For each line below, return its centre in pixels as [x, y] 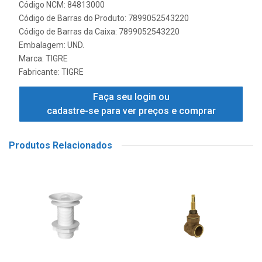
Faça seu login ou [131, 97]
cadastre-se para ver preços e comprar [131, 111]
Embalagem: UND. [51, 45]
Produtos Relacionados [61, 145]
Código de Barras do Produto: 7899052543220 [104, 18]
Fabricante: [40, 72]
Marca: [32, 58]
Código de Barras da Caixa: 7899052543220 [99, 32]
